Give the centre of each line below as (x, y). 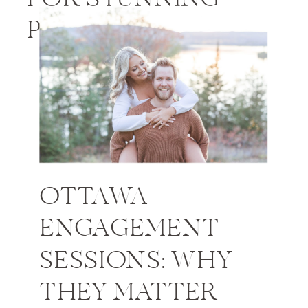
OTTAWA (93, 198)
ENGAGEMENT (130, 229)
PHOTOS (80, 31)
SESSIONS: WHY (136, 261)
